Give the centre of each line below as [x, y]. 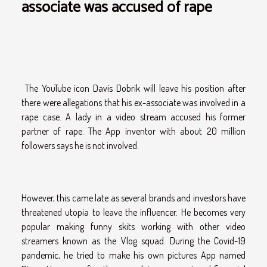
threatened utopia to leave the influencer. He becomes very [133, 212]
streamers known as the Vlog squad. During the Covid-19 [133, 240]
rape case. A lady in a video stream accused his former [133, 117]
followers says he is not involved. [80, 145]
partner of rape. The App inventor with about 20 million [133, 131]
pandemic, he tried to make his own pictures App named [133, 255]
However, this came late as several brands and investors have [133, 198]
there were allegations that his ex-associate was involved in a [133, 102]
